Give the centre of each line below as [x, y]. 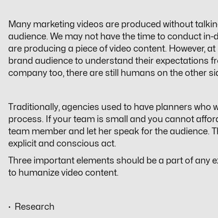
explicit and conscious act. [62, 144]
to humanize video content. [64, 173]
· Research [31, 207]
